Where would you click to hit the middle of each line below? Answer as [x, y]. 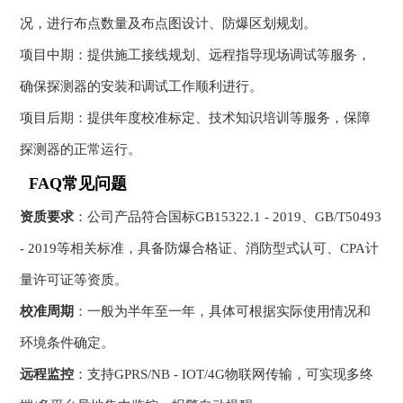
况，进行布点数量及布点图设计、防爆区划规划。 [169, 24]
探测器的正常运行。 [81, 150]
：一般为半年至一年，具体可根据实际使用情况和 [223, 312]
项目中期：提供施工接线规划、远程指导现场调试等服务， [196, 55]
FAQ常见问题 [78, 184]
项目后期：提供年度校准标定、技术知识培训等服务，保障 [196, 118]
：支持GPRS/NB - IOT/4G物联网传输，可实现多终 [224, 375]
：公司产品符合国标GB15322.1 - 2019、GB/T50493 [228, 217]
